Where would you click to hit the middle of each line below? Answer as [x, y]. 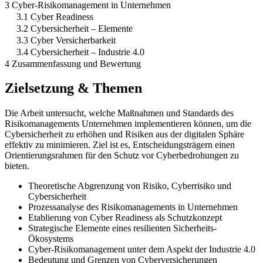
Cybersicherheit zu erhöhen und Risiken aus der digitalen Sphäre [124, 134]
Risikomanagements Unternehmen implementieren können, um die [128, 124]
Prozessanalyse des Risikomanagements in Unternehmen [133, 207]
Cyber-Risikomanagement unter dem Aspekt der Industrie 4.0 [142, 249]
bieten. [17, 166]
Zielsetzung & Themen [73, 88]
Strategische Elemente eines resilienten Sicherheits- [122, 228]
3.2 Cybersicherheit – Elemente [75, 28]
